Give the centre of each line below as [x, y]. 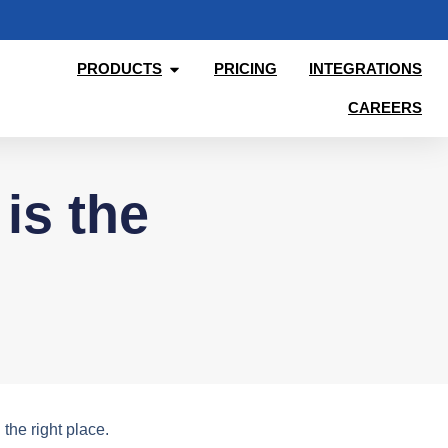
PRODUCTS [119, 69]
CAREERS [385, 107]
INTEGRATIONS [365, 69]
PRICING [245, 69]
